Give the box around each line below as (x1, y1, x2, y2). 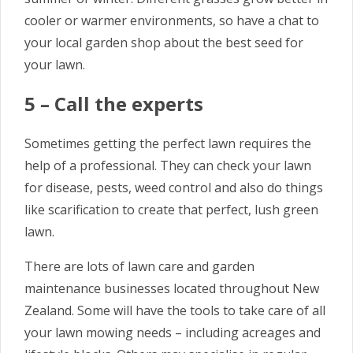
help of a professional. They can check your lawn (24, 157, 311, 175)
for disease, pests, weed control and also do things (24, 179, 323, 197)
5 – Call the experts (24, 91, 203, 117)
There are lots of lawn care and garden (24, 258, 255, 276)
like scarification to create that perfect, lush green (24, 201, 318, 219)
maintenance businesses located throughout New (24, 280, 319, 298)
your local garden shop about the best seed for (24, 34, 303, 52)
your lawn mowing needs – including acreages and (24, 324, 321, 342)
